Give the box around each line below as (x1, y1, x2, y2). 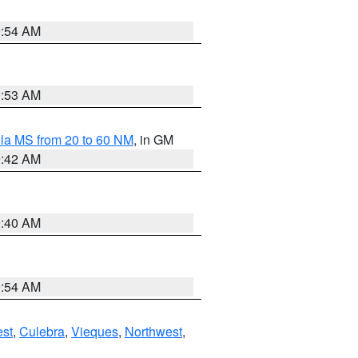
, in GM (133, 130, 173, 149)
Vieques (71, 322, 118, 340)
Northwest (125, 322, 182, 340)
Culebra (19, 322, 65, 340)
